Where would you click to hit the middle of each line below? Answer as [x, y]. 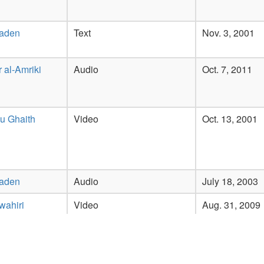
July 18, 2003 [230, 181]
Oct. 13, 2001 [230, 119]
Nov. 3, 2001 [228, 33]
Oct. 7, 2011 [227, 69]
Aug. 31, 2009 [231, 205]
